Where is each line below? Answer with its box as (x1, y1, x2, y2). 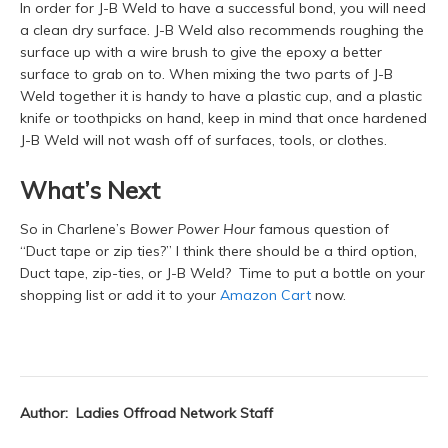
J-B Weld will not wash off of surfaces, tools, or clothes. (20, 131, 387, 150)
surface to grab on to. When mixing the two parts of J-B (20, 65, 393, 84)
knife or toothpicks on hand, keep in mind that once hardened (20, 109, 427, 128)
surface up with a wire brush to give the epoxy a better (20, 43, 382, 62)
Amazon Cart (220, 286, 311, 305)
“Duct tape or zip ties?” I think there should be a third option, (20, 242, 417, 261)
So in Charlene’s (20, 220, 130, 239)
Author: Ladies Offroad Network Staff (20, 404, 273, 423)
